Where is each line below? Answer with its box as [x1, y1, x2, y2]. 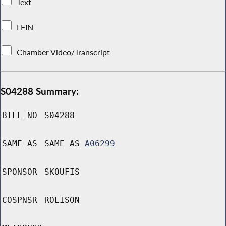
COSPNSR [2, 195, 37, 205]
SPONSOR [2, 167, 37, 177]
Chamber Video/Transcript [15, 47, 112, 58]
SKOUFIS [44, 167, 80, 177]
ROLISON [44, 195, 80, 205]
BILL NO [2, 110, 37, 121]
